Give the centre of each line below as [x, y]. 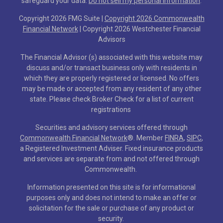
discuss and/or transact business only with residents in [111, 67]
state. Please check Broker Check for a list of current [111, 99]
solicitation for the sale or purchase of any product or [111, 208]
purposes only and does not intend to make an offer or [111, 197]
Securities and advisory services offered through [111, 127]
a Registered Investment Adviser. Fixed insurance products [111, 148]
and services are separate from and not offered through [111, 159]
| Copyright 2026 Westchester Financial [139, 29]
